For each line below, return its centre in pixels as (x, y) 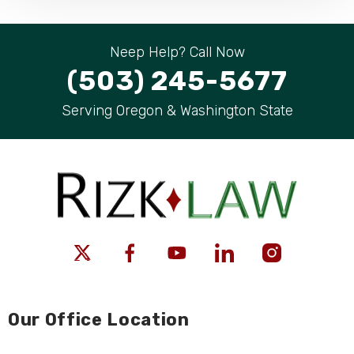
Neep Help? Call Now (177, 53)
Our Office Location (99, 320)
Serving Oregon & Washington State (177, 111)
